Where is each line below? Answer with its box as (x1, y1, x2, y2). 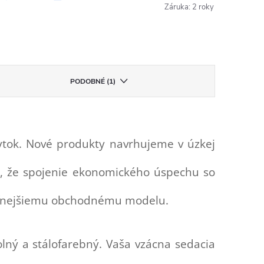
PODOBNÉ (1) (70, 77, 116, 86)
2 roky (192, 2, 214, 12)
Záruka (164, 2, 189, 12)
